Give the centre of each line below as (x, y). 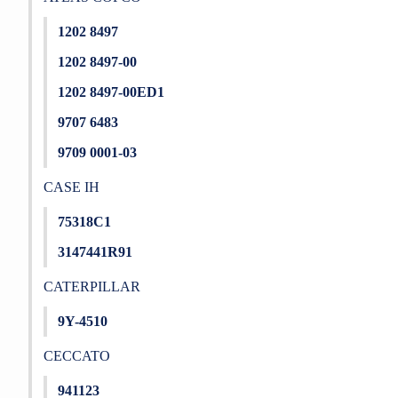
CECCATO (76, 356)
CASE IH (71, 187)
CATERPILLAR (92, 287)
